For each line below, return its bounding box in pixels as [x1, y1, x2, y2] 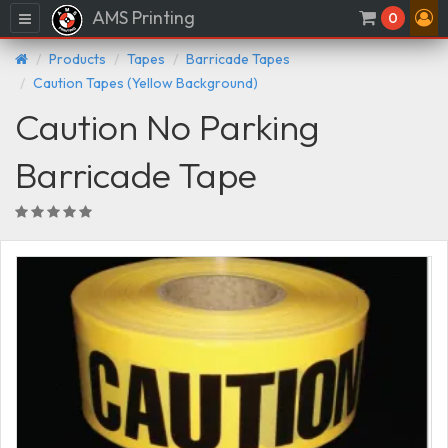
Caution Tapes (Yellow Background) [33, 73, 258, 92]
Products [49, 49, 106, 68]
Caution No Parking [15, 103, 320, 149]
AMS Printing [89, 6, 195, 29]
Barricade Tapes [186, 49, 290, 68]
